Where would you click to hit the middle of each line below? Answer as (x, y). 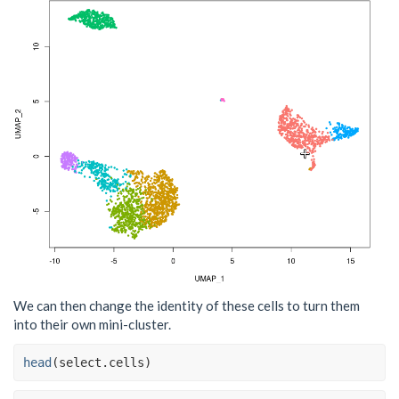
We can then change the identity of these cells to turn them (187, 306)
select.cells (102, 362)
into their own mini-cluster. (92, 325)
